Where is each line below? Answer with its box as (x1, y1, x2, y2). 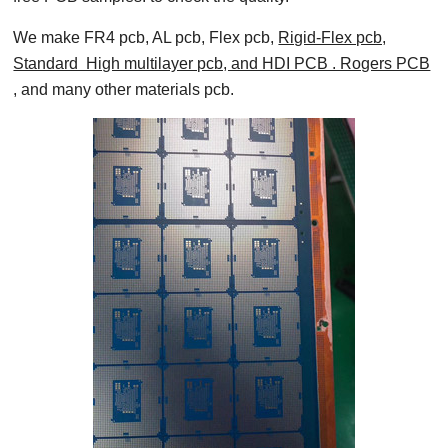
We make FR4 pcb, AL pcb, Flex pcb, (13, 29, 279, 46)
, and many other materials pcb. (13, 81, 235, 98)
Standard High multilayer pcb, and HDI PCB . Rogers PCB (13, 55, 431, 72)
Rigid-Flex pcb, (278, 29, 387, 46)
